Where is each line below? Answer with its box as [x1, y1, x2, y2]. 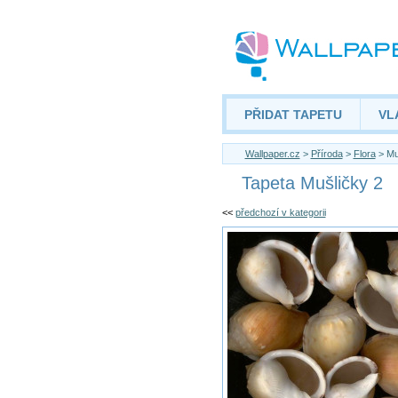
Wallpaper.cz [244, 148, 300, 159]
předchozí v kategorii [235, 207, 326, 218]
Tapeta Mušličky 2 [241, 173, 383, 193]
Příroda [310, 148, 343, 159]
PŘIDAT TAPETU [243, 107, 342, 122]
